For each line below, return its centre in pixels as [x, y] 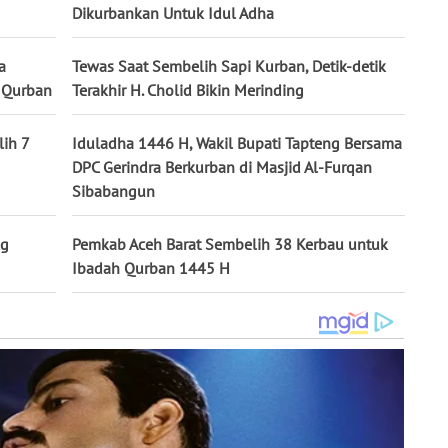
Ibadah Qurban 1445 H [151, 267]
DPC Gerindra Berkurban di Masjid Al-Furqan [222, 166]
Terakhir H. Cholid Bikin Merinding [188, 89]
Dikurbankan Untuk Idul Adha [173, 12]
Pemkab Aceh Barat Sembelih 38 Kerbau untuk [230, 243]
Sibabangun [113, 190]
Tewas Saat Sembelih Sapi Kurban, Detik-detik [229, 65]
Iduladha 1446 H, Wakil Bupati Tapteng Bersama [237, 142]
